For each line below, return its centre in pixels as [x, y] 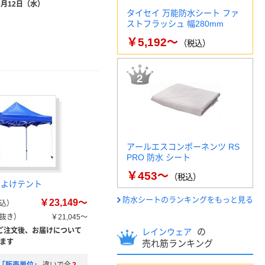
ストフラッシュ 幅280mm [175, 24]
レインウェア [168, 232]
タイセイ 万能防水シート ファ [183, 13]
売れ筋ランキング [177, 243]
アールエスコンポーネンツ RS [183, 147]
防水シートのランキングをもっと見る [188, 200]
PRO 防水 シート [159, 157]
